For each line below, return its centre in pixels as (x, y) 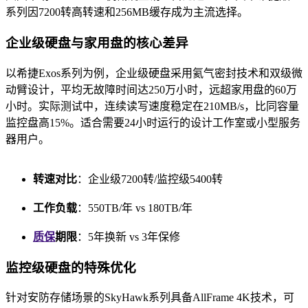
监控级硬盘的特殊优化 (71, 267)
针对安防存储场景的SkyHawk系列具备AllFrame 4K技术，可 (150, 298)
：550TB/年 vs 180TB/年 (135, 208)
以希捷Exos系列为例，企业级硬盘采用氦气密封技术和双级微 (154, 73)
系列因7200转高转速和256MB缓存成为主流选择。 (127, 12)
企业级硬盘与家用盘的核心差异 (97, 43)
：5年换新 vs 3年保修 (129, 236)
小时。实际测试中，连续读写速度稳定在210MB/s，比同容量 (152, 106)
